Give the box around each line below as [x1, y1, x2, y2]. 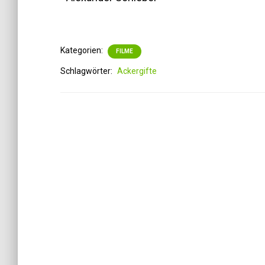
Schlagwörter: [60, 66, 114, 76]
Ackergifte [117, 66, 157, 76]
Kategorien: [60, 46, 105, 55]
